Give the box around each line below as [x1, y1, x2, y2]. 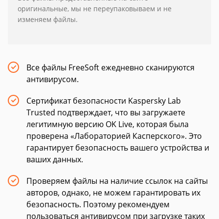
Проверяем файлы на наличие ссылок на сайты [26, 175, 208, 186]
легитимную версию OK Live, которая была [26, 119, 189, 130]
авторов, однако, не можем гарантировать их [26, 187, 200, 198]
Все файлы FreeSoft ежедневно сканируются [26, 62, 195, 73]
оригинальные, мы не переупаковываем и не [18, 4, 172, 13]
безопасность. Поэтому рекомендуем [26, 199, 170, 210]
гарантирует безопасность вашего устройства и [26, 142, 209, 153]
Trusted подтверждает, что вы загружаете [26, 107, 185, 118]
